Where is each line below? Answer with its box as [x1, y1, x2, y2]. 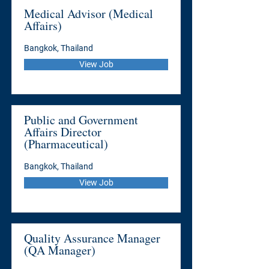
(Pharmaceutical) [24, 136, 108, 152]
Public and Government [24, 112, 138, 128]
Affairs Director [24, 124, 101, 140]
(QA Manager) [24, 242, 95, 258]
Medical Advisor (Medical [24, 5, 153, 22]
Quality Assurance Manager [24, 230, 160, 246]
